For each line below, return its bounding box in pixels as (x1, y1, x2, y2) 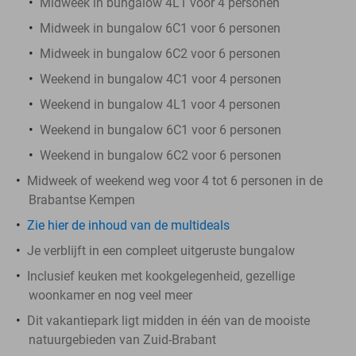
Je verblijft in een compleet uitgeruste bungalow (27, 242, 295, 258)
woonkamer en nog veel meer (29, 287, 192, 303)
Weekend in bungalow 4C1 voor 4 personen (40, 71, 281, 87)
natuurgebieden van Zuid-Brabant (29, 331, 216, 347)
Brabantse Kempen (29, 192, 135, 207)
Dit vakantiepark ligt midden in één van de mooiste (27, 312, 310, 328)
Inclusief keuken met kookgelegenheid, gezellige (27, 268, 295, 284)
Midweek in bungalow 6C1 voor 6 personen (40, 20, 281, 36)
